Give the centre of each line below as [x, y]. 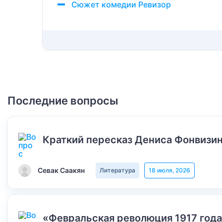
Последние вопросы [63, 101]
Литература [117, 170]
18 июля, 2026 [169, 170]
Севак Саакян [61, 170]
